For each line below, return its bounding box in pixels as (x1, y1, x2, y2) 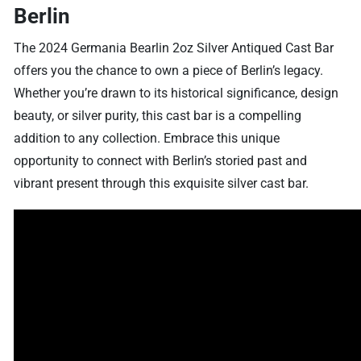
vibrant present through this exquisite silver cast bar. (14, 175, 309, 191)
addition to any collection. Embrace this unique (14, 130, 280, 146)
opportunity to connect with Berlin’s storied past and (14, 152, 308, 168)
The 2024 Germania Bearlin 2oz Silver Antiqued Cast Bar (14, 39, 334, 56)
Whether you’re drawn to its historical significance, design (14, 85, 339, 101)
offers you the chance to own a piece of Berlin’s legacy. (14, 62, 324, 78)
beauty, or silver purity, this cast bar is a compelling (14, 107, 302, 123)
